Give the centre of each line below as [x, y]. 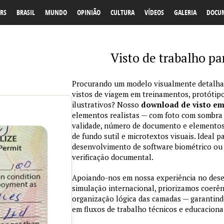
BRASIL [26, 12]
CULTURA [122, 12]
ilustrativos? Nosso [106, 104]
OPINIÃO [89, 12]
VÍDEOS [154, 12]
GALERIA [185, 12]
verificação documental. [113, 157]
